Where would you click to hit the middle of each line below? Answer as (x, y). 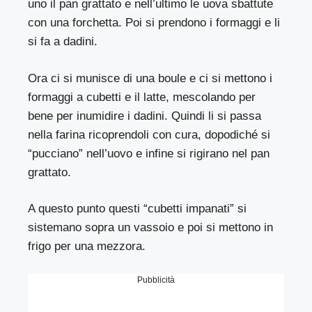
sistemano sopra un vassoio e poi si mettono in (151, 228)
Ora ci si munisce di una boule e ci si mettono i (150, 78)
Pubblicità (156, 280)
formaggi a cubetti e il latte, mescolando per (142, 97)
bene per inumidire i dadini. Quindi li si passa (145, 116)
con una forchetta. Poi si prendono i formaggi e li (154, 23)
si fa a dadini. (63, 42)
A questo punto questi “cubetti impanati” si (138, 209)
